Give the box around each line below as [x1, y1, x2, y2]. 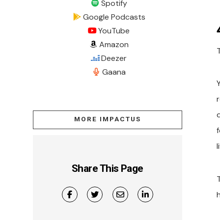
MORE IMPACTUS [74, 115, 141, 123]
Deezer [101, 53, 127, 63]
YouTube [98, 25, 130, 36]
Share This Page [71, 162, 143, 174]
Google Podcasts [82, 11, 145, 22]
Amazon [99, 39, 129, 50]
